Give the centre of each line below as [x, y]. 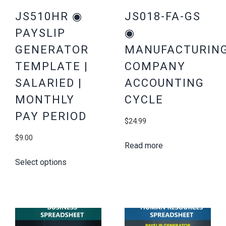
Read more [144, 146]
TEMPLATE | [52, 67]
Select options [41, 162]
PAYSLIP [40, 33]
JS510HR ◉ [49, 17]
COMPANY [155, 67]
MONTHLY [45, 100]
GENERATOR [52, 50]
